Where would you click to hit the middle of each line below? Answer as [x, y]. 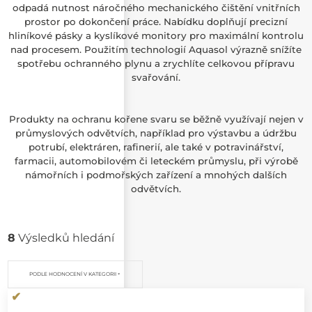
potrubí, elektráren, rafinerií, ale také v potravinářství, [156, 147]
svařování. [156, 77]
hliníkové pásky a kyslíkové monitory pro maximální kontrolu [156, 35]
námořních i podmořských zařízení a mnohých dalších [156, 174]
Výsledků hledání [65, 238]
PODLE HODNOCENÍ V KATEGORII [73, 274]
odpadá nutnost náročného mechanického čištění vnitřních [156, 7]
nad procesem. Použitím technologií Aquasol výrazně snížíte [156, 49]
